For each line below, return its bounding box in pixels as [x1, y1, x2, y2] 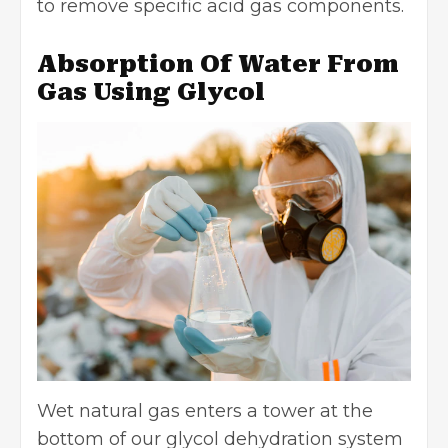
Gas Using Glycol [37, 78, 265, 107]
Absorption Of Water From [37, 50, 399, 79]
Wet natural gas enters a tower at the [37, 399, 373, 422]
